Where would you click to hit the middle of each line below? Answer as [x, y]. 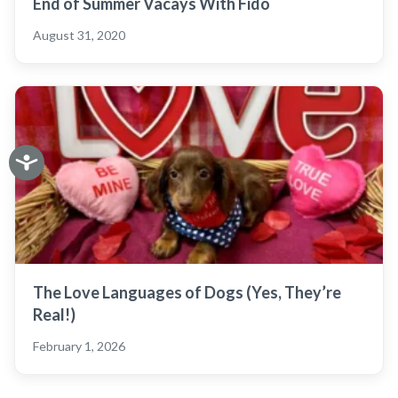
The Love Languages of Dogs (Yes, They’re [187, 292]
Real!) [54, 314]
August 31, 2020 [79, 35]
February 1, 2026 [79, 346]
